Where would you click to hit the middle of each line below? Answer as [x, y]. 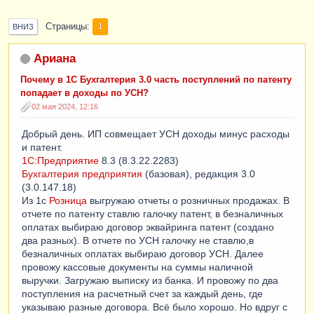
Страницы [66, 26]
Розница [68, 201]
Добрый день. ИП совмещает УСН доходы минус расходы [156, 134]
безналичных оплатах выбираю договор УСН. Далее [143, 254]
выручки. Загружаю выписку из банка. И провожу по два [150, 281]
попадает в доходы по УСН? [84, 93]
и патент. [42, 148]
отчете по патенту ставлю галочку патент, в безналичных [152, 214]
